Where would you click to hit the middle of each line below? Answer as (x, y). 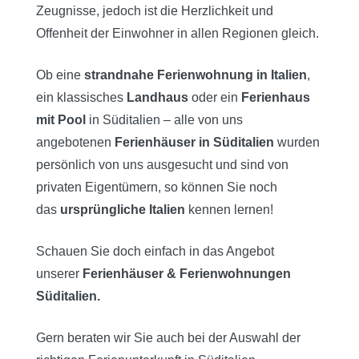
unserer (59, 273)
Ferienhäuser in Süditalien (194, 142)
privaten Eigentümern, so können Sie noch (157, 187)
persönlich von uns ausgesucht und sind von (162, 164)
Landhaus (157, 97)
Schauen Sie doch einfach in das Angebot (155, 251)
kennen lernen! (229, 209)
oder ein (215, 97)
